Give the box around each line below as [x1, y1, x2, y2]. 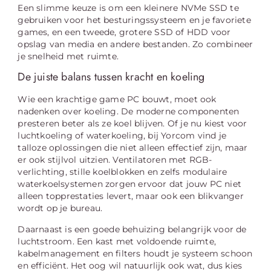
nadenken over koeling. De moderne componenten [18, 106, 240, 117]
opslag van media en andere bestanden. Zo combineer [18, 39, 253, 50]
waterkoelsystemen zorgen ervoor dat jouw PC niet [18, 179, 242, 189]
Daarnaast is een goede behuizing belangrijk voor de [18, 224, 247, 234]
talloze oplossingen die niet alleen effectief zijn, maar [18, 143, 248, 153]
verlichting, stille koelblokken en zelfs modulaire [18, 167, 227, 177]
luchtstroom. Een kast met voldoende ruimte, [18, 236, 217, 246]
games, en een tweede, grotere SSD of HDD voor [18, 27, 231, 38]
